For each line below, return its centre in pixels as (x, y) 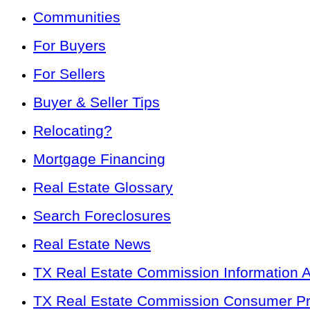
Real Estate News (92, 244)
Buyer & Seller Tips (97, 102)
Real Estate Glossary (103, 187)
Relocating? (73, 130)
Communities (77, 17)
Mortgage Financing (99, 158)
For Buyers (70, 45)
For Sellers (69, 73)
